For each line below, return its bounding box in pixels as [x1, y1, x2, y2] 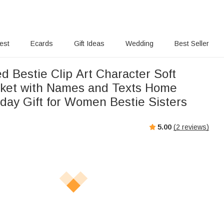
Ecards [30, 39, 53, 47]
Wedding [125, 39, 153, 47]
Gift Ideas [74, 39, 105, 47]
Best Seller [174, 39, 209, 47]
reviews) [180, 122, 209, 131]
